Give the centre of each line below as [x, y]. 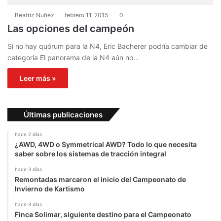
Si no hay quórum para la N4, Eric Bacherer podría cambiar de [108, 46]
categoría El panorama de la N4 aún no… [73, 58]
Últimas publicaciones [63, 115]
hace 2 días [28, 134]
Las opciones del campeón [71, 29]
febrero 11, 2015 [86, 15]
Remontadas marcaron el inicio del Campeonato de [100, 180]
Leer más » [38, 78]
